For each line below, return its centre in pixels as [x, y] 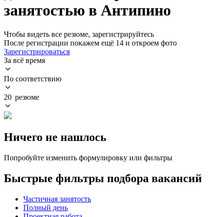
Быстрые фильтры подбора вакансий [103, 178]
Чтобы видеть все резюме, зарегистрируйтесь [79, 34]
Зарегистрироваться [37, 51]
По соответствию [33, 78]
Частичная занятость [57, 199]
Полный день [46, 207]
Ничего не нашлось [55, 137]
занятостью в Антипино [87, 10]
